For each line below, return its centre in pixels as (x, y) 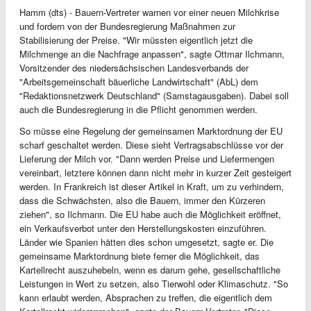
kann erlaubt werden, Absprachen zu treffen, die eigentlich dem (146, 297)
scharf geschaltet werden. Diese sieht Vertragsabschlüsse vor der (151, 145)
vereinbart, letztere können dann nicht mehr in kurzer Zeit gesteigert (155, 173)
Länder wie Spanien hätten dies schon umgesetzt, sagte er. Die (146, 242)
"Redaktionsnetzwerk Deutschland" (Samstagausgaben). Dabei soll (154, 95)
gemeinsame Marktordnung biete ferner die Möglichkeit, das (140, 256)
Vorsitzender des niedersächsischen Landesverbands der (134, 68)
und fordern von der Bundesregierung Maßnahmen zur (127, 26)
